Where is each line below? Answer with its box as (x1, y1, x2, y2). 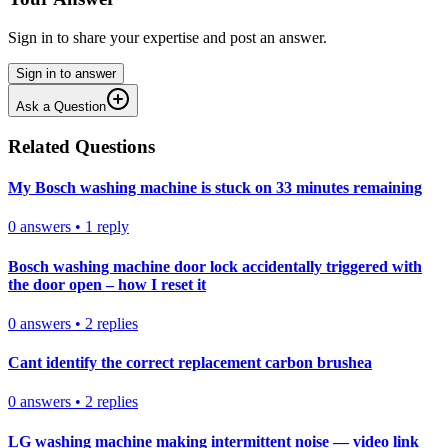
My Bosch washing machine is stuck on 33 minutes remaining (8, 179, 422, 197)
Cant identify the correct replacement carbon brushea (8, 354, 372, 372)
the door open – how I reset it (8, 275, 206, 293)
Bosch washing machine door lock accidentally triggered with (8, 257, 422, 275)
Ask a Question (16, 99, 106, 115)
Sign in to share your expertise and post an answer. (8, 29, 327, 47)
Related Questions (8, 135, 155, 157)
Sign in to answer (16, 66, 116, 82)
